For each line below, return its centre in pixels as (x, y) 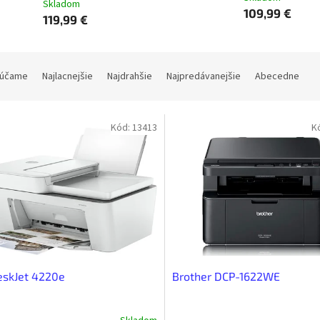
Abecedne (277, 77)
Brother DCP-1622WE (226, 276)
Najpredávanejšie (204, 77)
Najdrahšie (130, 77)
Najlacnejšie (67, 77)
